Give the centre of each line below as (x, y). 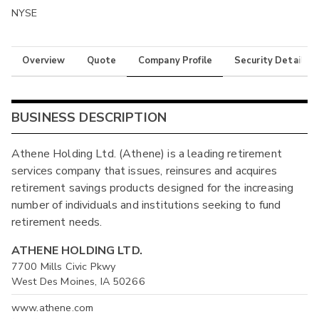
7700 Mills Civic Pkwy (64, 267)
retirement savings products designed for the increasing (153, 188)
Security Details (271, 61)
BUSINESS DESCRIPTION (89, 118)
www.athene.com (53, 307)
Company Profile (175, 61)
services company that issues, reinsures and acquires (144, 171)
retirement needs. (57, 223)
